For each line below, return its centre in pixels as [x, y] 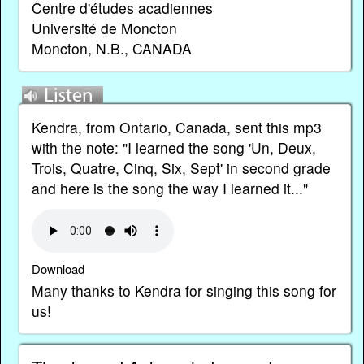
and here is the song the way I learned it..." [169, 188]
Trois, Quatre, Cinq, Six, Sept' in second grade [181, 167]
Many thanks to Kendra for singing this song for [184, 291]
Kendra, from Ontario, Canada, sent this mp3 [176, 127]
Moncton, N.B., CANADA [111, 49]
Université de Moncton [104, 28]
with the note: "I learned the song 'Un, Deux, [173, 147]
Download [58, 269]
